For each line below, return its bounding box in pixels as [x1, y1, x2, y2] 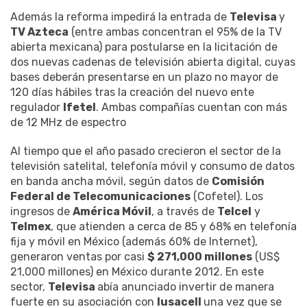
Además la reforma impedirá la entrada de [10, 10, 230, 24]
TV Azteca [10, 25, 69, 39]
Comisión [212, 175, 265, 188]
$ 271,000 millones [147, 250, 252, 264]
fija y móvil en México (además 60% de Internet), [10, 235, 258, 249]
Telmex [10, 220, 51, 234]
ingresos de [10, 205, 73, 219]
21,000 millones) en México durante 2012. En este [10, 265, 264, 279]
